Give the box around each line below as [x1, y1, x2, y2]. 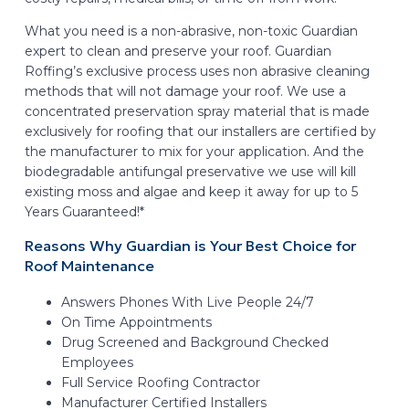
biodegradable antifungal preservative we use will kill [24, 163, 356, 180]
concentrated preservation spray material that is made [24, 102, 370, 120]
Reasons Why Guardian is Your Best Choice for [24, 236, 356, 257]
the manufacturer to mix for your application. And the [24, 142, 364, 160]
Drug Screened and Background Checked [60, 333, 329, 351]
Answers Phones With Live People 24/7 [60, 293, 314, 310]
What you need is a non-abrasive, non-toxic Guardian [24, 22, 358, 39]
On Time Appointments [60, 313, 212, 330]
